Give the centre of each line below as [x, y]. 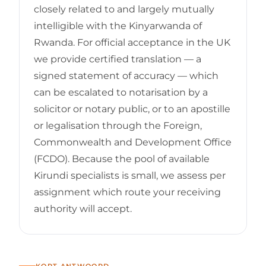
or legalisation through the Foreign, [118, 125]
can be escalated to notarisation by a [121, 92]
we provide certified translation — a [118, 59]
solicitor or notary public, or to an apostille [132, 109]
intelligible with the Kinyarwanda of [118, 26]
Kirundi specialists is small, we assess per [130, 175]
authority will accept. [83, 208]
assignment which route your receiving [127, 192]
